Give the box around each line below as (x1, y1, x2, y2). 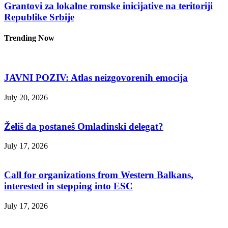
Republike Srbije (4, 11, 74, 22)
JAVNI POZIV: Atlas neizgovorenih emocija (4, 72, 188, 83)
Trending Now (4, 34, 54, 43)
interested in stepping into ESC (4, 181, 133, 192)
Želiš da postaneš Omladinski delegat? (4, 121, 163, 132)
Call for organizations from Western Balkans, (4, 169, 193, 181)
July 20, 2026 (4, 93, 48, 102)
